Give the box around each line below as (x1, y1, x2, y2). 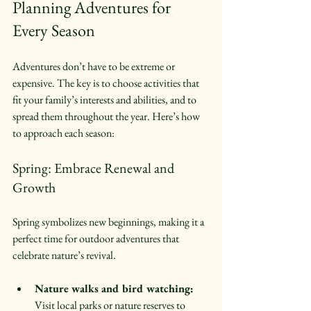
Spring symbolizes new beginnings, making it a (12, 214, 206, 229)
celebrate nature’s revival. (12, 247, 116, 262)
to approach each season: (12, 125, 115, 140)
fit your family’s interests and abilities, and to (12, 92, 199, 107)
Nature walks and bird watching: (35, 280, 194, 296)
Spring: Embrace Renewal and (12, 158, 177, 177)
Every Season (12, 19, 95, 41)
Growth (12, 178, 56, 196)
